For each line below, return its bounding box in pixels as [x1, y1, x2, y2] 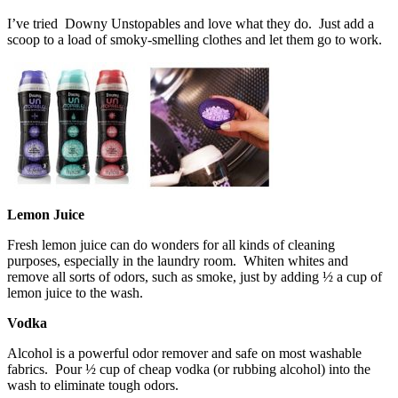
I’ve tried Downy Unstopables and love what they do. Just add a [7, 15, 374, 31]
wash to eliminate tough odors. [7, 377, 179, 393]
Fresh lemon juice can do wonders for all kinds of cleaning [7, 236, 335, 252]
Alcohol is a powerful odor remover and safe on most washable [7, 345, 362, 361]
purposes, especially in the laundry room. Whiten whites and [7, 252, 348, 268]
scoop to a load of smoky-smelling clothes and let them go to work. [7, 31, 382, 47]
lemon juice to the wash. [7, 284, 143, 300]
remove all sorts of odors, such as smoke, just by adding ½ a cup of [7, 268, 382, 284]
